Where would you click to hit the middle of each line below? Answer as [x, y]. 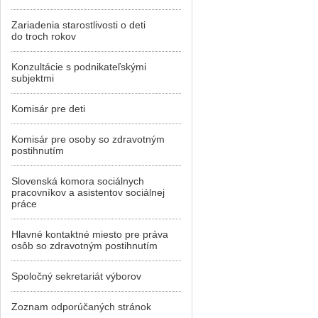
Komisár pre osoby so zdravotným [88, 139]
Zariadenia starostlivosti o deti [78, 25]
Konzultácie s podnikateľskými [79, 67]
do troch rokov [44, 36]
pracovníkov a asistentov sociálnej [88, 192]
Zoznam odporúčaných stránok [81, 307]
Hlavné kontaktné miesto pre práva [90, 234]
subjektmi [33, 78]
